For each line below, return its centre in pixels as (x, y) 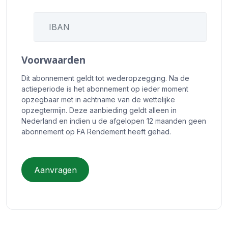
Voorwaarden (54, 60)
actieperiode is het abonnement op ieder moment (105, 89)
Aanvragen (55, 170)
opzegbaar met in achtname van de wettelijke (98, 100)
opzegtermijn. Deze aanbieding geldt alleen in (99, 110)
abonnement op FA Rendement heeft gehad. (96, 132)
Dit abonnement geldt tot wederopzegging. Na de (106, 78)
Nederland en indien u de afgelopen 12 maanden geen (114, 121)
